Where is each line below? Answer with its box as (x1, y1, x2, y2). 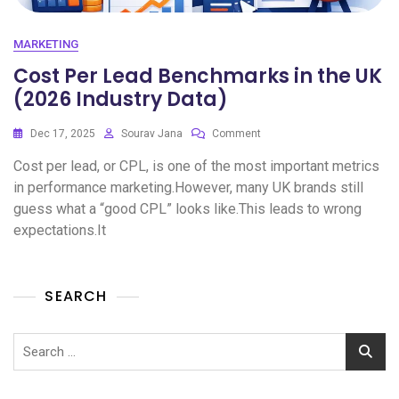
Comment (212, 127, 261, 141)
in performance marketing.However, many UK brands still (13, 179, 363, 197)
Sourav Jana (121, 127, 183, 141)
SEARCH (45, 286, 108, 307)
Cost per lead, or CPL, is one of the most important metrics (13, 158, 379, 175)
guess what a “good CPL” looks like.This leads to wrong (13, 200, 362, 218)
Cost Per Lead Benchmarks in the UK (13, 62, 382, 91)
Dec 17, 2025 (30, 127, 95, 141)
